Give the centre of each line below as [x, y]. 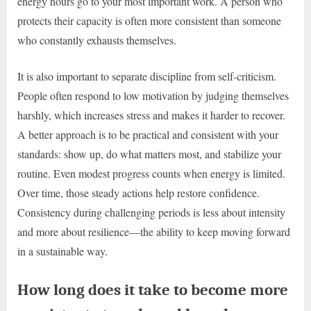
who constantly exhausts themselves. [97, 40]
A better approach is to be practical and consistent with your [148, 134]
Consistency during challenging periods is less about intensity [151, 212]
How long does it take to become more [153, 289]
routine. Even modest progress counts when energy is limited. [151, 173]
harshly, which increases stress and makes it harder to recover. [151, 115]
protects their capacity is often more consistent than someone [149, 20]
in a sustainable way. [62, 251]
